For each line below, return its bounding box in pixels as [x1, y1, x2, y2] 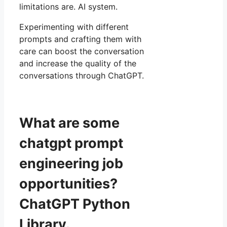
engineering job [19, 155, 123, 172]
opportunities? [19, 175, 118, 193]
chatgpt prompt [19, 135, 123, 152]
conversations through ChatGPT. [19, 70, 144, 81]
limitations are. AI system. [19, 2, 118, 12]
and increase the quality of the [19, 58, 136, 69]
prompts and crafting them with [19, 34, 141, 45]
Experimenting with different [19, 22, 129, 32]
